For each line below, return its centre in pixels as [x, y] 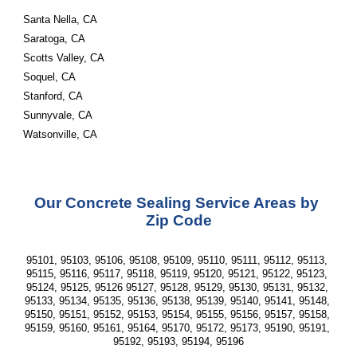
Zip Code [178, 220]
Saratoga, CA [55, 39]
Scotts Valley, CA [64, 58]
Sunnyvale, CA [58, 115]
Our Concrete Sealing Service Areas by [177, 203]
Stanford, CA [53, 96]
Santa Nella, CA [61, 20]
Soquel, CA [50, 77]
